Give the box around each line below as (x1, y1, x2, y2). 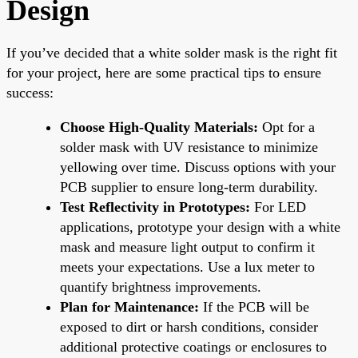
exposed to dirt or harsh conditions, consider (60, 318, 318, 335)
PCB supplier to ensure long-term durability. (60, 178, 318, 195)
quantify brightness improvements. (60, 278, 261, 295)
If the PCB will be (199, 298, 309, 315)
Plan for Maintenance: (60, 298, 199, 315)
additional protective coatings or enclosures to (60, 338, 327, 355)
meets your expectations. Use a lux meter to (60, 258, 315, 275)
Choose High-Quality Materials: (60, 118, 258, 135)
